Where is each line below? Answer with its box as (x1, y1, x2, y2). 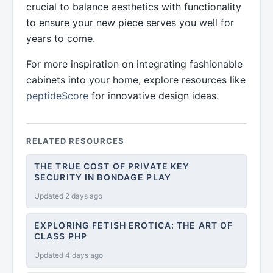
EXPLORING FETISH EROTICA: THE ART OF (34, 219, 233, 230)
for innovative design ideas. (88, 89, 219, 102)
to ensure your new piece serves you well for (26, 16, 234, 29)
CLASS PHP (34, 230, 88, 241)
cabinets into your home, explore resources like (26, 73, 246, 86)
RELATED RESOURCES (26, 135, 124, 146)
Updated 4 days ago (34, 250, 103, 260)
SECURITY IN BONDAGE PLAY (34, 171, 171, 182)
